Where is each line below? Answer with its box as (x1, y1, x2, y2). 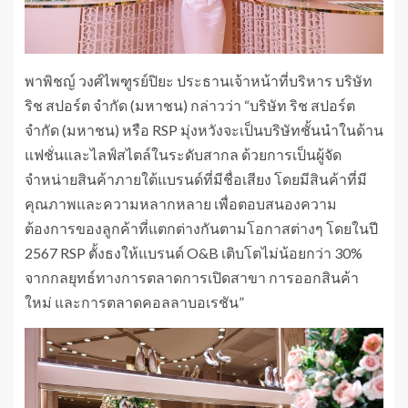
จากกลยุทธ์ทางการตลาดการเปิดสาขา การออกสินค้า (25, 269, 359, 287)
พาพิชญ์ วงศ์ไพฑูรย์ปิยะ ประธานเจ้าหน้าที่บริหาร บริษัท (25, 72, 372, 90)
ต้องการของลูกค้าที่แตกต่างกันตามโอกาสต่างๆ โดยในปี (25, 219, 378, 238)
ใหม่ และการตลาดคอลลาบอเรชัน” (25, 293, 244, 311)
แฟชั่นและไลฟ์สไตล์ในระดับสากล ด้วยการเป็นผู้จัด (25, 146, 342, 164)
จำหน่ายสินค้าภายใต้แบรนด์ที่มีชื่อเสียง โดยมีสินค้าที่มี (25, 170, 367, 189)
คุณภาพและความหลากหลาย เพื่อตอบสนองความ (25, 195, 337, 213)
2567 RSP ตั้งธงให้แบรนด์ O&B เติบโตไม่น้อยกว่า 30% (25, 244, 362, 262)
